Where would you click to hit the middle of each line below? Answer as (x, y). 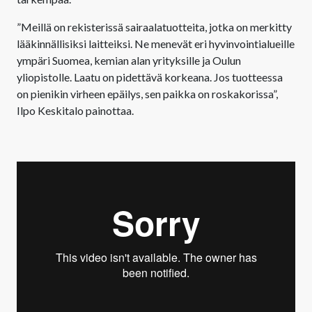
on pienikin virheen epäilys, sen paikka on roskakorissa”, (147, 94)
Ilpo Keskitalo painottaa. (75, 111)
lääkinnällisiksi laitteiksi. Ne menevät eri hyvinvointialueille (156, 44)
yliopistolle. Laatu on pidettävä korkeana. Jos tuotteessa (150, 77)
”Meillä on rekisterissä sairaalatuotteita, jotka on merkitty (154, 27)
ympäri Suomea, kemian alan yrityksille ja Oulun (129, 61)
